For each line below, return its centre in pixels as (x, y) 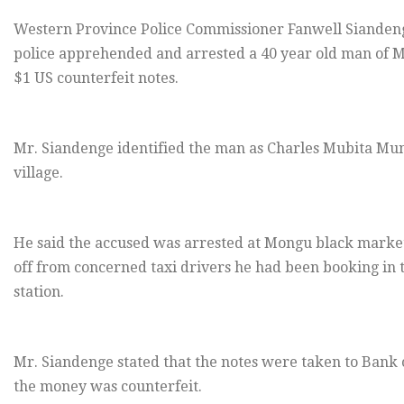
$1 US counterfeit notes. (96, 78)
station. (39, 292)
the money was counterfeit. (108, 387)
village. (38, 173)
